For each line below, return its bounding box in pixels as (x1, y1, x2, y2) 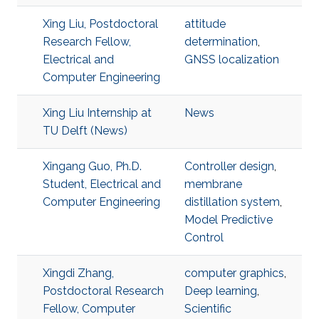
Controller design (184, 159, 274, 173)
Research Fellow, (43, 35, 131, 48)
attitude (184, 17, 226, 31)
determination (184, 35, 258, 48)
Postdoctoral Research (43, 284, 164, 298)
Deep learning (184, 284, 257, 298)
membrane (184, 177, 242, 191)
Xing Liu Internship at (43, 106, 152, 120)
